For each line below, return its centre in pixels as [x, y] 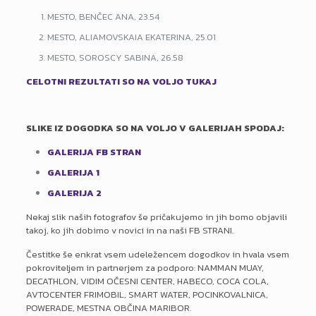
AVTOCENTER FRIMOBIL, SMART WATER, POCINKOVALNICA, [147, 294]
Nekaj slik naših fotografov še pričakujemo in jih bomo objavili [156, 217]
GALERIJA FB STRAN [94, 152]
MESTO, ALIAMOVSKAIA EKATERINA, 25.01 [131, 37]
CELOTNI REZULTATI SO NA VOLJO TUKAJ [121, 81]
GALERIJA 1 [73, 172]
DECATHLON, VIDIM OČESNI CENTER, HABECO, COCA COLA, [147, 281]
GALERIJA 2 [74, 193]
